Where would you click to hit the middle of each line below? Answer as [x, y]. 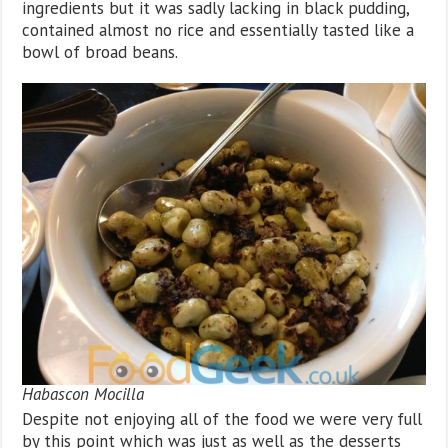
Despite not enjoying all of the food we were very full [222, 418]
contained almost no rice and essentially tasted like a [218, 29]
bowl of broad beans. [100, 51]
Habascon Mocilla [83, 393]
